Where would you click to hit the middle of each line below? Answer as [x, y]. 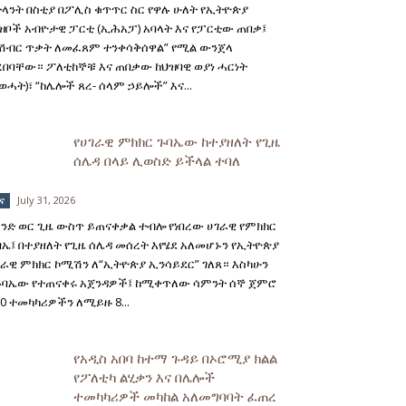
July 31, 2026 [46, 200]
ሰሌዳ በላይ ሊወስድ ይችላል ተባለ [157, 160]
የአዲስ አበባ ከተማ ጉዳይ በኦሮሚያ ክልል [175, 358]
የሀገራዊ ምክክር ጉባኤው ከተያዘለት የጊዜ [177, 141]
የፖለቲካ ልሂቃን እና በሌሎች [144, 377]
